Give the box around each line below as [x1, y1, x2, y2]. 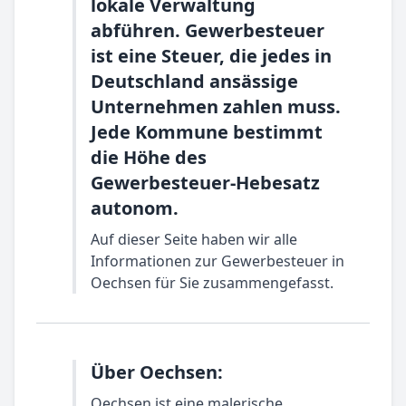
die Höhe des [91, 145, 207, 169]
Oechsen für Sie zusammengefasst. [91, 273, 333, 293]
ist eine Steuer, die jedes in [91, 43, 332, 68]
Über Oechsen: [91, 360, 223, 384]
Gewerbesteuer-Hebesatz [91, 170, 320, 195]
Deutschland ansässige [91, 69, 298, 93]
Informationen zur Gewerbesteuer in [91, 251, 344, 271]
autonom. [91, 196, 179, 220]
